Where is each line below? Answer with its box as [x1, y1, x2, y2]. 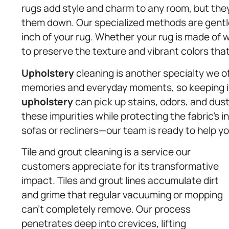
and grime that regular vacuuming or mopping [21, 188, 223, 202]
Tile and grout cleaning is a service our [21, 145, 191, 159]
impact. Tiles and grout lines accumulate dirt [21, 174, 219, 188]
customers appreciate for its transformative [21, 159, 219, 173]
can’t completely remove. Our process [21, 202, 191, 216]
